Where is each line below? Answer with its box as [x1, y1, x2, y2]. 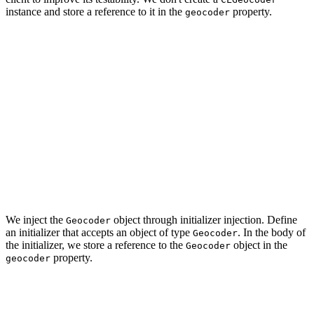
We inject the [6, 214, 66, 226]
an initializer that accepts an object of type [6, 226, 193, 239]
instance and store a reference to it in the [6, 6, 185, 18]
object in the [231, 239, 287, 252]
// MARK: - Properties [6, 111, 146, 122]
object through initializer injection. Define [111, 214, 297, 226]
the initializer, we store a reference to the [6, 239, 186, 252]
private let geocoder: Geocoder [6, 137, 196, 149]
